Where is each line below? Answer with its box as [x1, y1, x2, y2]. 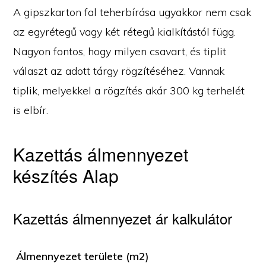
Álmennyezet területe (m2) [16, 249, 150, 263]
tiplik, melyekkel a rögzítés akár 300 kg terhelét [13, 83, 245, 97]
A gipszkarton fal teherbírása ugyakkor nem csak [13, 5, 252, 19]
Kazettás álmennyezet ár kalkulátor [13, 207, 233, 229]
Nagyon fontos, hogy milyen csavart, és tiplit [13, 44, 227, 58]
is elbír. [13, 103, 49, 117]
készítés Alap [13, 162, 119, 188]
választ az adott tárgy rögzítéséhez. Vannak [13, 64, 225, 78]
